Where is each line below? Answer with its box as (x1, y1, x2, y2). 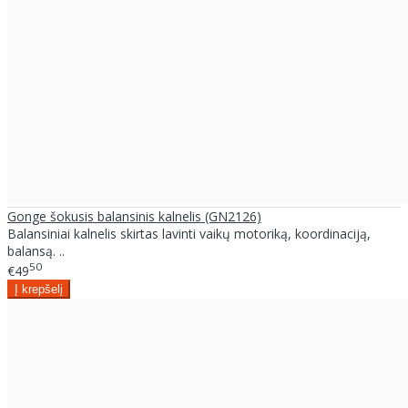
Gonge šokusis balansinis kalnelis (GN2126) (7, 208, 261, 226)
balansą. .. (7, 242, 65, 260)
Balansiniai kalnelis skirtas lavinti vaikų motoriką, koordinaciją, (7, 225, 371, 243)
